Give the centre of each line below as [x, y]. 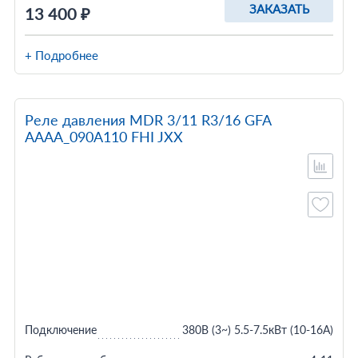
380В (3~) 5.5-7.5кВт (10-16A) [258, 330]
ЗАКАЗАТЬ [279, 9]
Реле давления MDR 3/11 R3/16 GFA [147, 120]
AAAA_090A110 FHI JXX [103, 137]
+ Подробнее [61, 55]
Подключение [60, 330]
